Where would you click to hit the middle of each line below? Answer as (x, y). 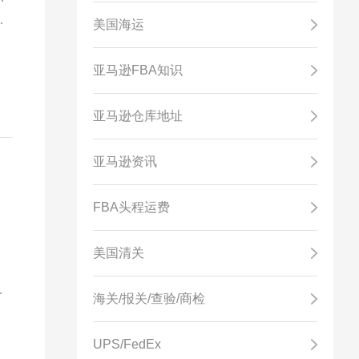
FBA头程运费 (131, 207)
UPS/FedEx (127, 344)
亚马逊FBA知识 (138, 70)
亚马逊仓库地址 (138, 116)
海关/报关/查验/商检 (149, 298)
